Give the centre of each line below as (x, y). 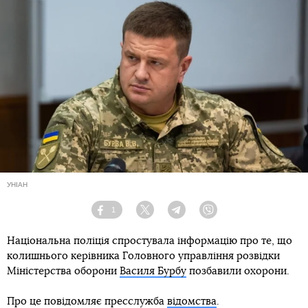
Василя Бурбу (153, 272)
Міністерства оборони (63, 272)
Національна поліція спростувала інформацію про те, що (150, 241)
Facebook (126, 215)
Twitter (165, 215)
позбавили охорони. (238, 272)
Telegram (201, 215)
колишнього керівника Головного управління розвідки (143, 256)
